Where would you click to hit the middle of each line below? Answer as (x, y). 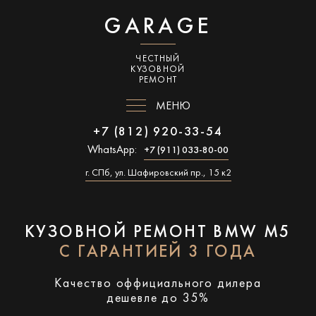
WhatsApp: (112, 150)
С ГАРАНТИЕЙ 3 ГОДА (158, 253)
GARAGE (158, 28)
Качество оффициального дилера (158, 284)
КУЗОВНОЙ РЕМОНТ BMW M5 (158, 233)
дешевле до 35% (158, 299)
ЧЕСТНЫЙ (158, 59)
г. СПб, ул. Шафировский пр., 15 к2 (158, 173)
